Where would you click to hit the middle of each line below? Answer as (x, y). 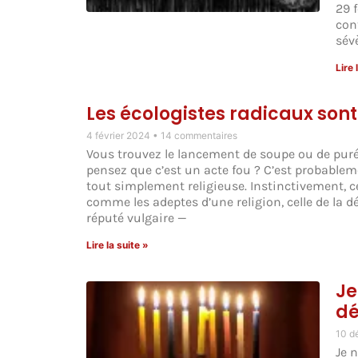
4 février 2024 (119, 136)
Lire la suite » (117, 245)
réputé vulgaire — (136, 218)
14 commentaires (199, 136)
